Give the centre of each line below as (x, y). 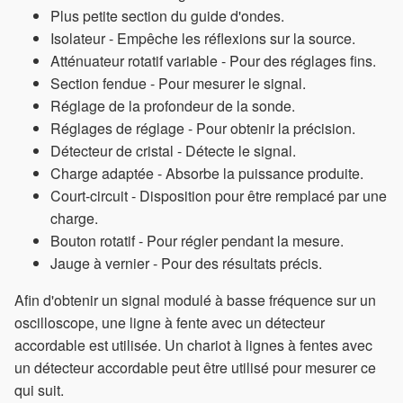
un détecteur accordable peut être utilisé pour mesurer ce (195, 368)
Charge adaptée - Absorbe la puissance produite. (207, 174)
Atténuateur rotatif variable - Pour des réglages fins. (213, 61)
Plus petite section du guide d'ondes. (167, 16)
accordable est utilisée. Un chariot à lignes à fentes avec (193, 345)
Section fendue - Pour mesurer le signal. (178, 84)
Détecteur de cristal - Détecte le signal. (173, 151)
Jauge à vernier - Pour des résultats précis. (186, 264)
